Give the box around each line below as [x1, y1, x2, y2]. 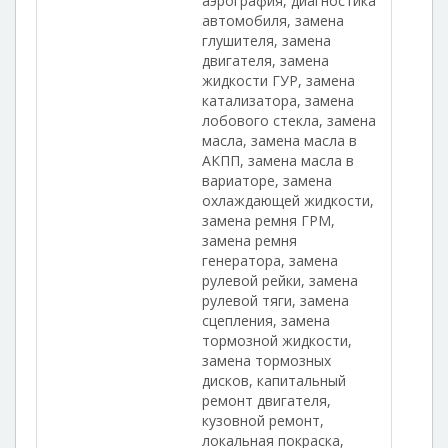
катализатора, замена [202, 91, 354, 110]
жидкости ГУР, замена [202, 71, 355, 90]
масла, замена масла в [202, 131, 357, 150]
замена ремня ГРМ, [202, 211, 335, 230]
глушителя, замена [202, 31, 331, 50]
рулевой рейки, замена [202, 271, 358, 290]
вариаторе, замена [202, 171, 332, 190]
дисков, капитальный [202, 371, 346, 390]
